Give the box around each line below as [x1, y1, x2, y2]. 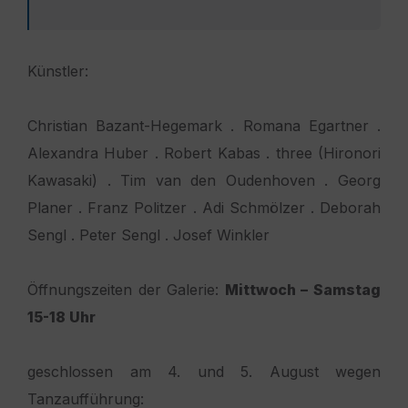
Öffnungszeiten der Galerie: [27, 280, 225, 300]
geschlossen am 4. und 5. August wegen [27, 362, 381, 382]
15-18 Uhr [27, 308, 96, 327]
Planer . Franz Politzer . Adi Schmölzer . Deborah [27, 199, 381, 218]
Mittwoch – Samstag [224, 280, 382, 300]
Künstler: [27, 62, 93, 81]
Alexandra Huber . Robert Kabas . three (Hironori [27, 144, 381, 163]
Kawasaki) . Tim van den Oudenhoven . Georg [27, 171, 381, 190]
